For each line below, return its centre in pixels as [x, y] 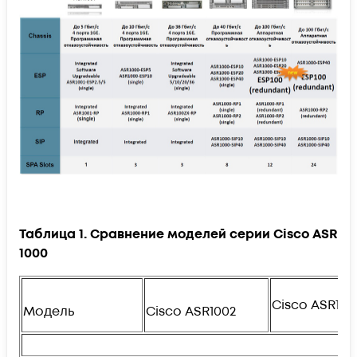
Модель [49, 312]
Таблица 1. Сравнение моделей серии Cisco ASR [178, 235]
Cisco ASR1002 [191, 312]
